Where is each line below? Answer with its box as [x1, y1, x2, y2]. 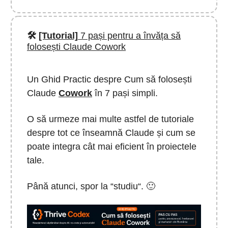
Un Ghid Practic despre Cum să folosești [27, 74, 192, 85]
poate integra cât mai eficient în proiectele [27, 141, 196, 152]
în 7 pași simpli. [92, 88, 158, 99]
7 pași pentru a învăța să [78, 31, 181, 41]
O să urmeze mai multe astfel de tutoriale [27, 114, 194, 125]
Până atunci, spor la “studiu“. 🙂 [27, 181, 158, 192]
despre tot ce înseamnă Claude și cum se [27, 128, 195, 138]
